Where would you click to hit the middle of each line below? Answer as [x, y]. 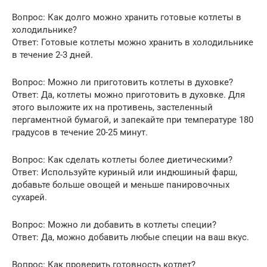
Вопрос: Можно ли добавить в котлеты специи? [114, 224]
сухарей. [30, 197]
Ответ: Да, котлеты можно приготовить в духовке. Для [128, 94]
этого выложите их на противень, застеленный [112, 107]
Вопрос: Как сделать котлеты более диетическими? [122, 159]
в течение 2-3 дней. [52, 55]
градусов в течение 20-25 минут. [80, 132]
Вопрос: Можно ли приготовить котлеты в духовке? [122, 82]
